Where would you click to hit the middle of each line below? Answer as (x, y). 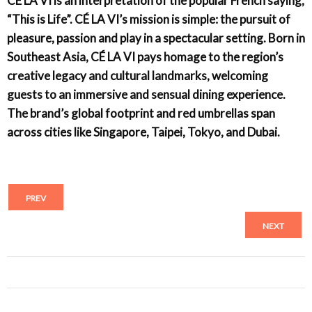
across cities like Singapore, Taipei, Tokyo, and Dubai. (143, 132)
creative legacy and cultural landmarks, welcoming (138, 76)
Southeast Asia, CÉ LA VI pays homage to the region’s (145, 57)
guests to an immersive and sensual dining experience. (146, 94)
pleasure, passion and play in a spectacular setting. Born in (156, 38)
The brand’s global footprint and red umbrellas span (141, 113)
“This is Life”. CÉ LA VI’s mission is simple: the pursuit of (149, 19)
